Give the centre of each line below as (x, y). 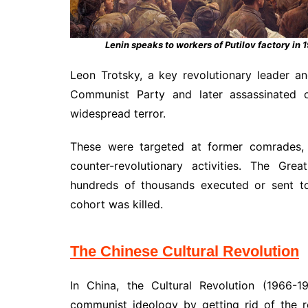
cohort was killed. (117, 205)
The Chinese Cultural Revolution (185, 252)
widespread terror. (118, 114)
